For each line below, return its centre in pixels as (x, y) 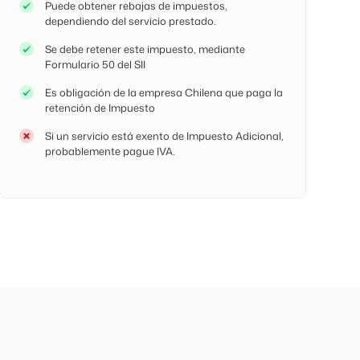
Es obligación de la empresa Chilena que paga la (164, 92)
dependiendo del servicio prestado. (130, 20)
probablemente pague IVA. (109, 151)
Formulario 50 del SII (95, 64)
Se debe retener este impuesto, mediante (145, 49)
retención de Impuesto (100, 107)
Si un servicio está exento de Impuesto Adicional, (164, 135)
